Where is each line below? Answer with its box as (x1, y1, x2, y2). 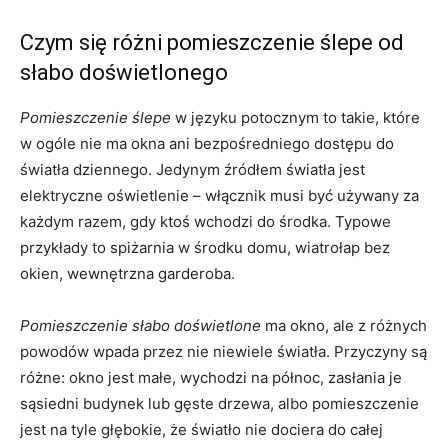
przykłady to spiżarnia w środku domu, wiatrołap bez (20, 237, 390, 257)
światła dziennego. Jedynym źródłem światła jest (20, 159, 365, 179)
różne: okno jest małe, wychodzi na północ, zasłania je (20, 367, 402, 387)
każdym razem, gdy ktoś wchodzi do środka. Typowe (20, 211, 391, 231)
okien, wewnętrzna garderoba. (20, 263, 235, 283)
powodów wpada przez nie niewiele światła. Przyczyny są (20, 341, 427, 361)
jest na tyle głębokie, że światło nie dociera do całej (20, 419, 383, 439)
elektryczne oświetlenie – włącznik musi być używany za (20, 185, 419, 205)
